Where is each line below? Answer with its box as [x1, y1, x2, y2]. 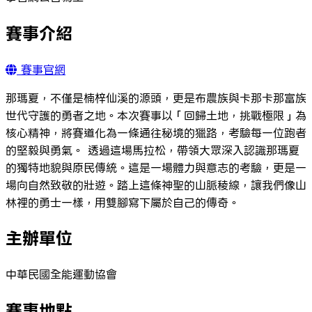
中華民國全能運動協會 [6, 266, 117, 284]
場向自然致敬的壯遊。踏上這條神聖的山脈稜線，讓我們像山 [6, 176, 306, 194]
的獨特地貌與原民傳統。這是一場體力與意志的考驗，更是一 [6, 159, 306, 177]
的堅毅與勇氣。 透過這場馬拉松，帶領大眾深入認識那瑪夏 [6, 141, 299, 159]
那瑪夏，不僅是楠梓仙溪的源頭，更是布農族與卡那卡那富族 [6, 89, 306, 107]
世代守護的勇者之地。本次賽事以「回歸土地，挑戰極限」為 [6, 107, 306, 125]
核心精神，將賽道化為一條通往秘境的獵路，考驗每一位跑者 [6, 124, 306, 142]
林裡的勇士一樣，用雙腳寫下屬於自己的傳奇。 [6, 194, 240, 212]
